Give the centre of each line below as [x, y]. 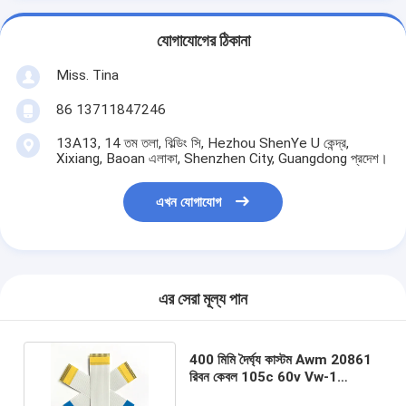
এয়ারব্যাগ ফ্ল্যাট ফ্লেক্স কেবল [254, 394]
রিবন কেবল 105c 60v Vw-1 [264, 377]
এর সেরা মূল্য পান [203, 300]
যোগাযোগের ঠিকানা [203, 41]
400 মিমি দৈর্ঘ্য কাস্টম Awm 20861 [281, 359]
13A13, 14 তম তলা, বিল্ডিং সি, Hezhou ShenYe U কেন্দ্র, [202, 143]
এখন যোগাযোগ [189, 203]
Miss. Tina [87, 75]
